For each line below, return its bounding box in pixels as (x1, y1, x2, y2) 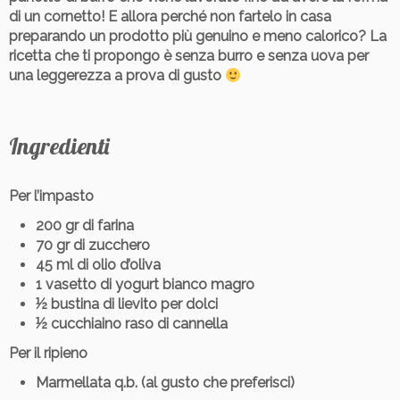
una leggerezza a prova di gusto (9, 67, 225, 85)
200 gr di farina (36, 217, 134, 235)
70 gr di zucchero (36, 237, 150, 254)
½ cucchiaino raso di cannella (36, 315, 228, 333)
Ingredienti (9, 131, 109, 161)
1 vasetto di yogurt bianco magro (36, 276, 254, 294)
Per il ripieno (9, 345, 87, 362)
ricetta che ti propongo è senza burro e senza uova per (9, 47, 369, 65)
